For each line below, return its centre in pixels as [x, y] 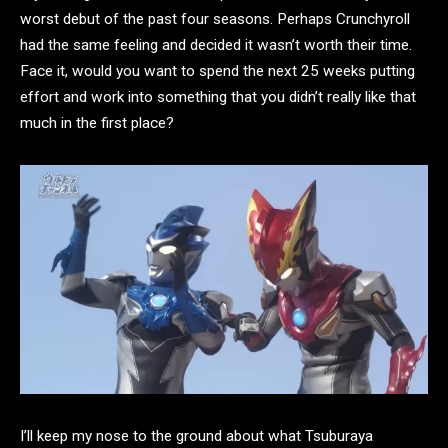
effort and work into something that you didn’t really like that [218, 96]
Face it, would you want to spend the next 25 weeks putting [217, 70]
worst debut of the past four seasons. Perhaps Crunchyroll [215, 18]
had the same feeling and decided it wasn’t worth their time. [216, 44]
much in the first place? [97, 122]
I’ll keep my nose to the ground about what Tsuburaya [196, 436]
